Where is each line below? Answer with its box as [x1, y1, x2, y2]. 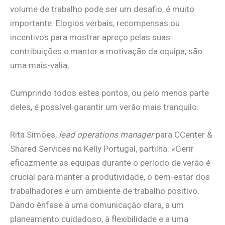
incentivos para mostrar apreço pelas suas [10, 32, 170, 42]
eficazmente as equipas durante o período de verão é [10, 158, 210, 168]
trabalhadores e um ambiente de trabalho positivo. [10, 186, 199, 196]
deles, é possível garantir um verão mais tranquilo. [10, 102, 199, 113]
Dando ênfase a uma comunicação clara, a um [10, 200, 184, 210]
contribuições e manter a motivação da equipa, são [10, 46, 202, 56]
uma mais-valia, [10, 60, 69, 70]
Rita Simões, [10, 130, 59, 140]
